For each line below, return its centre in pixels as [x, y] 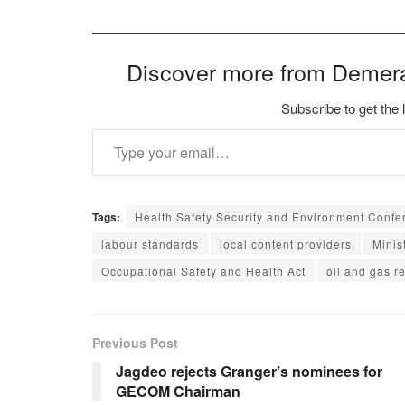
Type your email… [116, 128]
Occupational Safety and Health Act [203, 271]
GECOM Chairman [178, 391]
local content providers [286, 244]
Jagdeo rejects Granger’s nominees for [249, 372]
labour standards [150, 244]
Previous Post [135, 343]
